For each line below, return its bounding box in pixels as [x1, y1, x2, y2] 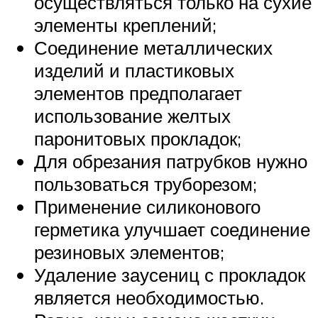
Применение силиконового [34, 195, 261, 219]
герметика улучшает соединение [34, 218, 310, 241]
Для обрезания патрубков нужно [34, 150, 307, 173]
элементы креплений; [34, 13, 216, 37]
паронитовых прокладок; [34, 127, 241, 150]
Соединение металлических [34, 36, 273, 60]
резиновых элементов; [34, 241, 224, 264]
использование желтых [34, 104, 231, 128]
